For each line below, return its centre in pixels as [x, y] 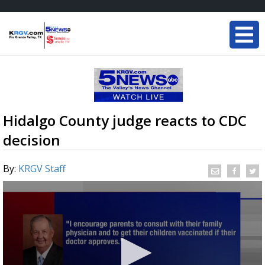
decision [32, 140]
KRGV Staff [42, 169]
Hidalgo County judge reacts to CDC [125, 120]
